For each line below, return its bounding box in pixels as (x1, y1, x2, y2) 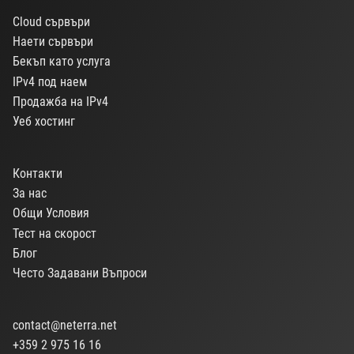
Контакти (13, 166, 62, 182)
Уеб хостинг (13, 113, 75, 129)
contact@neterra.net (13, 318, 117, 333)
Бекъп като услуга (13, 54, 111, 70)
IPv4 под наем (13, 73, 87, 89)
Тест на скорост (13, 225, 96, 241)
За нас (13, 186, 47, 201)
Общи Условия (13, 205, 89, 221)
